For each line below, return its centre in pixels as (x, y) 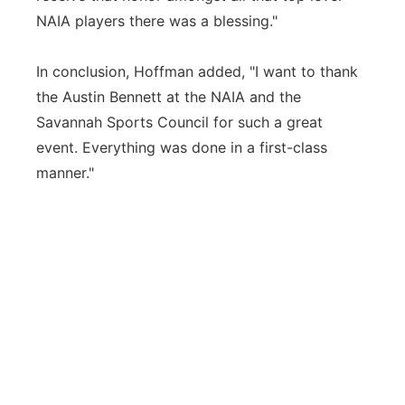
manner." (72, 173)
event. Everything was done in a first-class (182, 147)
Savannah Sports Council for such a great (179, 122)
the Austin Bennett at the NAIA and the (169, 97)
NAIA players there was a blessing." (157, 21)
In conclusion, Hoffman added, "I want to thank (197, 71)
